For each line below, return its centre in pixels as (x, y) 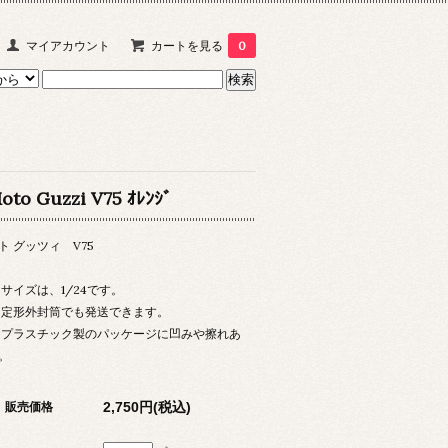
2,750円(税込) (147, 406)
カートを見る (187, 45)
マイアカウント (68, 45)
